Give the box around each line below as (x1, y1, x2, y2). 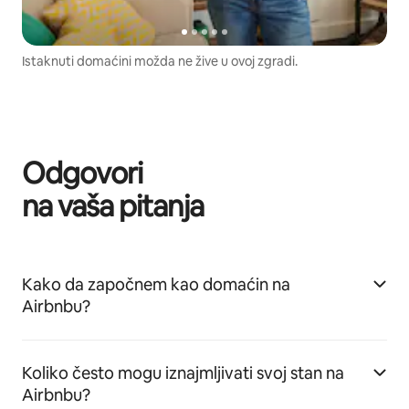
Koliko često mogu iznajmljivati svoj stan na (22, 362, 344, 383)
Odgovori (22, 153, 143, 192)
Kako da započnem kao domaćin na (22, 273, 290, 295)
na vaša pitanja (22, 186, 204, 225)
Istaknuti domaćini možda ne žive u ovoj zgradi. (22, 52, 298, 69)
